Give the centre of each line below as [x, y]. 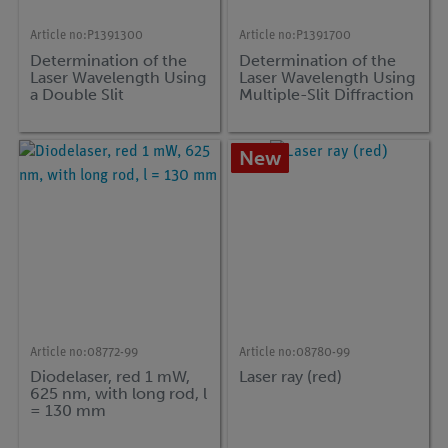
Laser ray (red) [291, 377]
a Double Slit [77, 94]
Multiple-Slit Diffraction [327, 94]
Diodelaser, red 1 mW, [110, 377]
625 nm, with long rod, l [119, 394]
